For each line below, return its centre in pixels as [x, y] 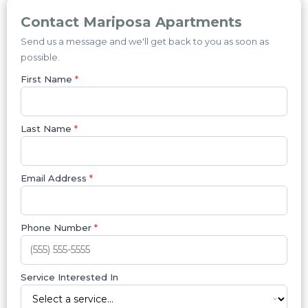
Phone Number [57, 228]
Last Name [47, 129]
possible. [40, 57]
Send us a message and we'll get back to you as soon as [145, 42]
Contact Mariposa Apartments [131, 22]
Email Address [55, 178]
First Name [48, 79]
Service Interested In [69, 277]
